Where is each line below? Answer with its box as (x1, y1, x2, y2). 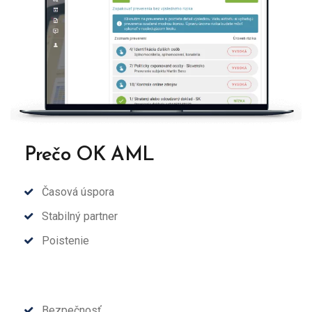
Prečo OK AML (24, 146, 154, 166)
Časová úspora (42, 185, 114, 199)
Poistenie (42, 234, 89, 248)
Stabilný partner (42, 210, 118, 224)
